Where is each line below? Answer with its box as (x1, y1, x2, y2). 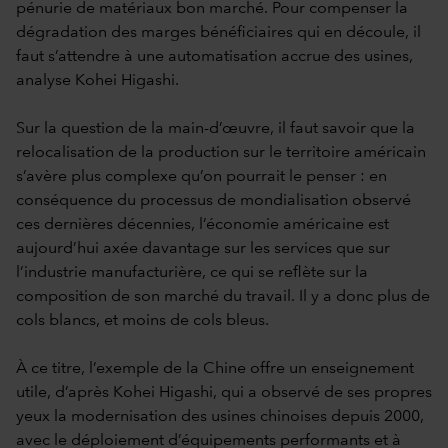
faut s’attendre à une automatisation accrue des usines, (16, 48, 413, 65)
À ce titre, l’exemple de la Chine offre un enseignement (16, 360, 414, 377)
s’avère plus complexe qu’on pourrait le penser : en (16, 168, 387, 185)
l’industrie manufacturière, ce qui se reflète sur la (16, 264, 368, 281)
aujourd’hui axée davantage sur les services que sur (16, 240, 390, 257)
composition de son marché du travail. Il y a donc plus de (16, 288, 430, 305)
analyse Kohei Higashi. (16, 72, 179, 89)
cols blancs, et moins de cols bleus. (16, 312, 269, 329)
